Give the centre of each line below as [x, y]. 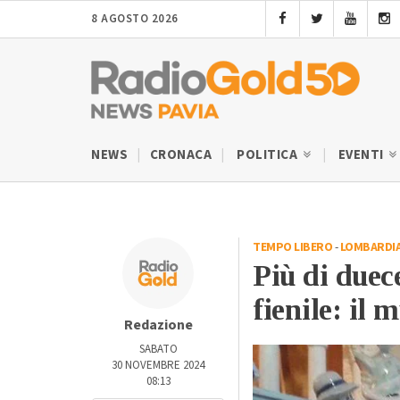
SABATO [158, 349]
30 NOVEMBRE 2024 [158, 365]
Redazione [158, 325]
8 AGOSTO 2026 [135, 19]
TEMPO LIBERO [292, 247]
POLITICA [269, 154]
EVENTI [362, 154]
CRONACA [180, 154]
